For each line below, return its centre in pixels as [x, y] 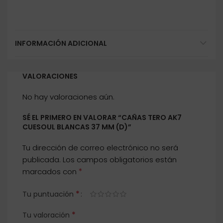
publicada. [42, 160]
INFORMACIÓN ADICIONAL [61, 44]
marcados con [51, 172]
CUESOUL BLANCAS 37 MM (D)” [77, 127]
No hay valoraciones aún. [68, 97]
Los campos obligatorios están [120, 160]
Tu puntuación [49, 194]
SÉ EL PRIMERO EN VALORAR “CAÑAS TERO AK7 [102, 118]
